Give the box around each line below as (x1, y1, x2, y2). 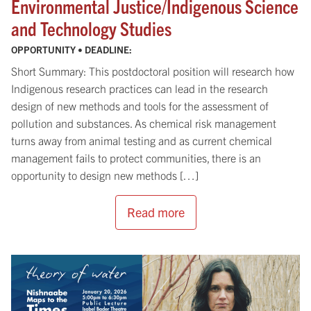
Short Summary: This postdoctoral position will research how (11, 63, 294, 78)
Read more (126, 203, 185, 220)
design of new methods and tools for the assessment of (11, 98, 269, 112)
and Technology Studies (11, 16, 171, 40)
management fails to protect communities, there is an (11, 150, 261, 165)
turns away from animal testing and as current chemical (11, 133, 272, 147)
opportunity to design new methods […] (11, 167, 199, 182)
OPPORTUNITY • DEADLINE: (11, 43, 134, 56)
